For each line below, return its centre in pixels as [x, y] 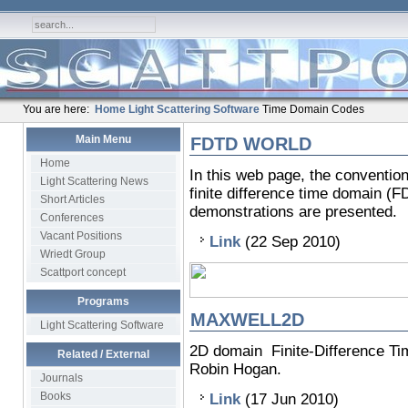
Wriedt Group [72, 254]
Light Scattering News [94, 181]
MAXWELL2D [247, 320]
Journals [61, 378]
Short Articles [72, 199]
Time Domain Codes [313, 109]
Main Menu [103, 139]
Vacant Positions [81, 236]
